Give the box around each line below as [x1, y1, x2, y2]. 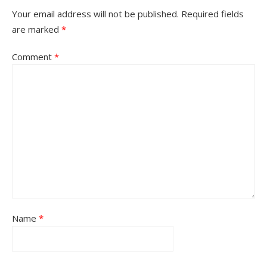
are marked [12, 23, 61, 35]
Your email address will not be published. [12, 8, 179, 20]
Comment [12, 51, 54, 63]
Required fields [181, 8, 244, 20]
